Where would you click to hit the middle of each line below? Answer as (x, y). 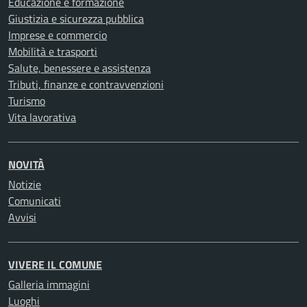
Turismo (27, 101)
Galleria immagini (49, 284)
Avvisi (22, 217)
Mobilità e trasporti (53, 51)
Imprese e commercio (58, 35)
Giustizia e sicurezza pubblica (76, 19)
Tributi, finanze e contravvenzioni (86, 84)
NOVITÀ (26, 164)
